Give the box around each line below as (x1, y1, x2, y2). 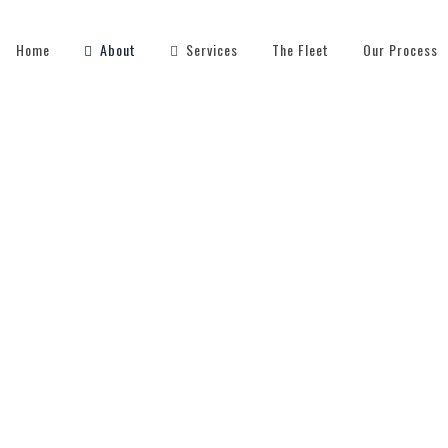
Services (186, 39, 238, 60)
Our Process (363, 39, 438, 60)
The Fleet (272, 39, 329, 60)
